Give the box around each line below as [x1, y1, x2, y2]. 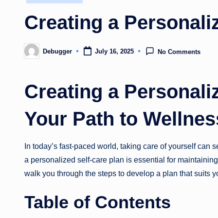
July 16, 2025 [94, 48, 134, 55]
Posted [24, 50, 45, 58]
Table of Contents [24, 192, 171, 213]
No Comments [158, 48, 201, 56]
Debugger [43, 47, 72, 55]
